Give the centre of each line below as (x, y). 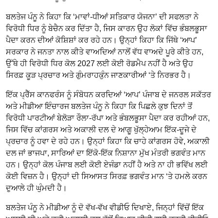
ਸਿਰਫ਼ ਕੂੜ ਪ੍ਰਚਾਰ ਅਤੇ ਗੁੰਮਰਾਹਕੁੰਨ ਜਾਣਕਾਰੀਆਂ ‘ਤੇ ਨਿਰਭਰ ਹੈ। (99, 75)
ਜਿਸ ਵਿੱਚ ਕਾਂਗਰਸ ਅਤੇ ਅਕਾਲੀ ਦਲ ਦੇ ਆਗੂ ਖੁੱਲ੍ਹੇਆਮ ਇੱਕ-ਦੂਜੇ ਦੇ (101, 130)
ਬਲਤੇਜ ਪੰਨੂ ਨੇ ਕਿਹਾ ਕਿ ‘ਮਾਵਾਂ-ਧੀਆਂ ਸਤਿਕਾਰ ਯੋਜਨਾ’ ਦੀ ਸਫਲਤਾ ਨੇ (102, 17)
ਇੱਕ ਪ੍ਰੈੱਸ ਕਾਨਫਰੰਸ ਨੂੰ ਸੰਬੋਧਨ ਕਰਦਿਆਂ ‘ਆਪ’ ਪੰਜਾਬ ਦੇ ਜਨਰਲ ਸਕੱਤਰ (109, 95)
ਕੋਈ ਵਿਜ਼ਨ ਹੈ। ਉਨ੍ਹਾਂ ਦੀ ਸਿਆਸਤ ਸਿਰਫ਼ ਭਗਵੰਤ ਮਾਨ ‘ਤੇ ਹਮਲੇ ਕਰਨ (107, 177)
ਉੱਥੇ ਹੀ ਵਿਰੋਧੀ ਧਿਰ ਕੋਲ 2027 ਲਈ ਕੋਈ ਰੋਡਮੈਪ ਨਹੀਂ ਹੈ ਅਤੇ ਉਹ (100, 64)
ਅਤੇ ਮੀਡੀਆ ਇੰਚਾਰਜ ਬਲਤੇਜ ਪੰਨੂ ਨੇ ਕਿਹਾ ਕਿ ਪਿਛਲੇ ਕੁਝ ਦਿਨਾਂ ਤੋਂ (99, 107)
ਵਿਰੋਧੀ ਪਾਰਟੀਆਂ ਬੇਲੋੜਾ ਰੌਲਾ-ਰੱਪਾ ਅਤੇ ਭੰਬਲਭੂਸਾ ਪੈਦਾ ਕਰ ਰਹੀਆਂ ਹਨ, (108, 118)
